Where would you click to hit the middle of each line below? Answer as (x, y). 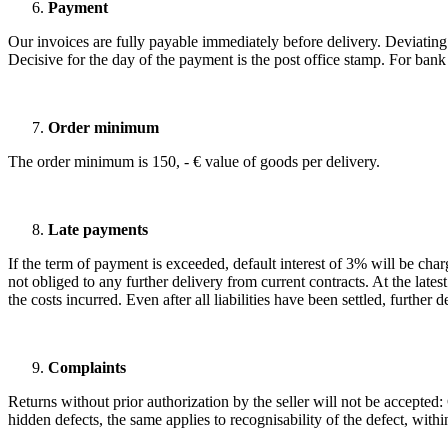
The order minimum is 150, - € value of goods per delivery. (194, 162)
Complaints (87, 368)
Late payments (98, 230)
